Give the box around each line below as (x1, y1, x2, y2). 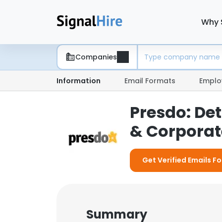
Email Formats (124, 76, 175, 86)
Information (56, 76, 101, 86)
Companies (75, 52, 117, 62)
